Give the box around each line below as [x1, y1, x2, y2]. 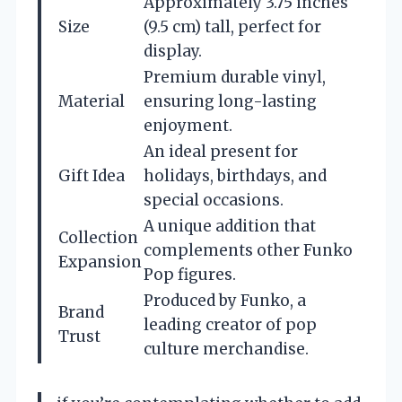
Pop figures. [144, 265, 236, 285]
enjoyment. [144, 116, 232, 136]
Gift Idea [58, 166, 125, 187]
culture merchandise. [144, 339, 309, 360]
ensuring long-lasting [144, 92, 317, 112]
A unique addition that [144, 216, 316, 237]
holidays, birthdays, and [144, 166, 327, 187]
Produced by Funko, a [144, 291, 306, 311]
